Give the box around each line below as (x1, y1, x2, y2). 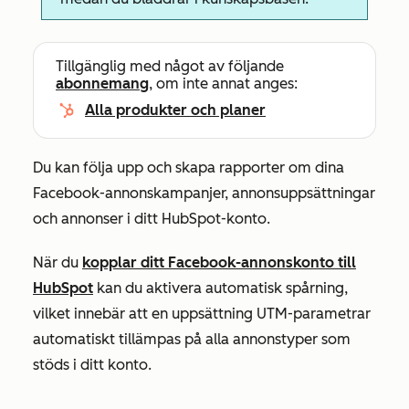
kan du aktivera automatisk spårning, (93, 279, 348, 297)
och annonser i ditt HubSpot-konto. (33, 210, 270, 227)
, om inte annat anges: (149, 75, 298, 92)
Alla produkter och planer (85, 101, 266, 119)
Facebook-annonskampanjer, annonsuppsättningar (33, 184, 375, 202)
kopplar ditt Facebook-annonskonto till (82, 254, 356, 271)
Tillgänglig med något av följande (56, 58, 284, 75)
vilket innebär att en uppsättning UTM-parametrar (33, 305, 371, 322)
